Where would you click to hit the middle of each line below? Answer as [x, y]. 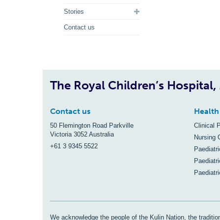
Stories [74, 12]
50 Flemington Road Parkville [92, 125]
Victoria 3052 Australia [82, 134]
